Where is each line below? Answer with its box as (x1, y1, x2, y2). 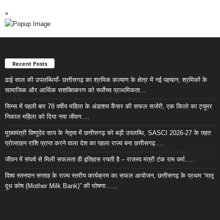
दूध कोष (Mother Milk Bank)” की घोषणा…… (5, 182, 118, 190)
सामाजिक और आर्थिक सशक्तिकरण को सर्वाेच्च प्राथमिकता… (5, 86, 146, 94)
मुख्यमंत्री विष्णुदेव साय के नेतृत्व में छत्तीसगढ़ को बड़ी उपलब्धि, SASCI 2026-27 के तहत (5, 129, 211, 137)
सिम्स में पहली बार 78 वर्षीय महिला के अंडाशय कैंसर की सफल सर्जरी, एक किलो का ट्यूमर (5, 102, 212, 110)
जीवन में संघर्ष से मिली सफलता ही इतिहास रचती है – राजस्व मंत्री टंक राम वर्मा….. (5, 155, 195, 163)
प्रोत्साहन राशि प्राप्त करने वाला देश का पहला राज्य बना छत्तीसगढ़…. (5, 139, 164, 147)
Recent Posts (12, 59, 47, 67)
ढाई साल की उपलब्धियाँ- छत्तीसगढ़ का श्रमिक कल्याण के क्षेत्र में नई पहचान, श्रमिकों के (5, 76, 207, 83)
